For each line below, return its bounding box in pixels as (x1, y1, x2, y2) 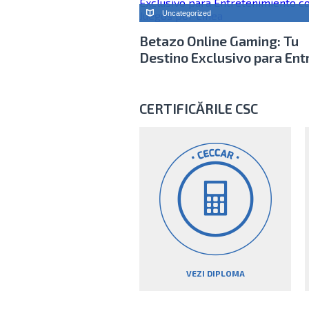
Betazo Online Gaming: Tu (139, 32, 299, 49)
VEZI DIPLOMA (186, 268, 245, 278)
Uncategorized (162, 9, 211, 17)
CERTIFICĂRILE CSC (139, 100, 258, 117)
